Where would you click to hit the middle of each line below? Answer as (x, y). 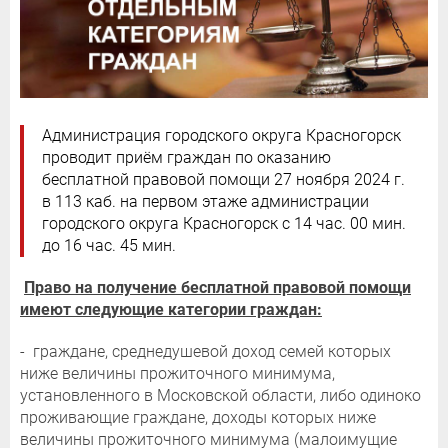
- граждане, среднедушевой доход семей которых (205, 351)
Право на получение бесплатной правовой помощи (217, 287)
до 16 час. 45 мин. (109, 245)
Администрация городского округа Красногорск (221, 135)
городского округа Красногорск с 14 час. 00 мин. (224, 223)
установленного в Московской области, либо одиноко (220, 395)
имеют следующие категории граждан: (171, 309)
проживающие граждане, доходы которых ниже (198, 417)
